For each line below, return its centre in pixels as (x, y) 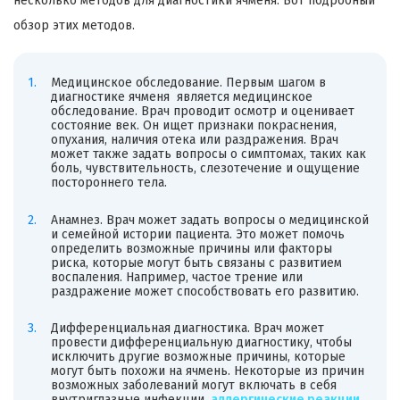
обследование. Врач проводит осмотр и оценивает (202, 112)
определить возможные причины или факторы (191, 248)
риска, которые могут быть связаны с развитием (196, 262)
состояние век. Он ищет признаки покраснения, (193, 126)
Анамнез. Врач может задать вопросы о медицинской (209, 220)
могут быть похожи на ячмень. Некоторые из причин (207, 371)
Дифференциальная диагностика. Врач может (187, 329)
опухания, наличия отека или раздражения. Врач (194, 140)
